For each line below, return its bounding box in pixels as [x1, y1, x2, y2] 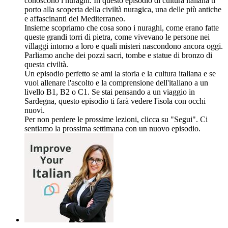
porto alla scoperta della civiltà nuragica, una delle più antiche [24, 5, 221, 14]
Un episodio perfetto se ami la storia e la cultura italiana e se [24, 69, 216, 78]
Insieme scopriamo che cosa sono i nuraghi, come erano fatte [24, 23, 219, 33]
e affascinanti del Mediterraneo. [24, 14, 125, 23]
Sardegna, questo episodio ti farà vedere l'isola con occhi [24, 97, 206, 106]
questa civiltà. [24, 60, 68, 69]
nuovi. [24, 106, 45, 115]
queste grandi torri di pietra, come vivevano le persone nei [24, 33, 210, 42]
